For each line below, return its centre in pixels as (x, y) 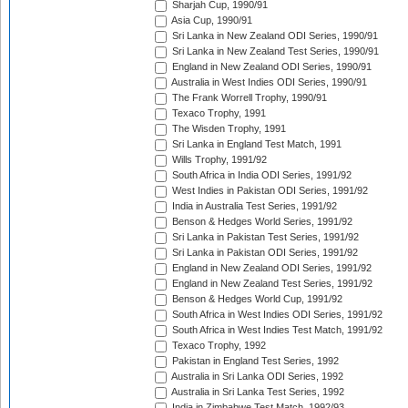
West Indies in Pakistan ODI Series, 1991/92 (269, 191)
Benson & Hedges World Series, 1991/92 (261, 222)
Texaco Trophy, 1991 (218, 113)
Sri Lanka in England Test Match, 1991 (255, 144)
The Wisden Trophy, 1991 (228, 129)
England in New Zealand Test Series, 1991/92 (271, 284)
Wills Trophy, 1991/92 (218, 160)
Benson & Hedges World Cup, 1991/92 (256, 299)
